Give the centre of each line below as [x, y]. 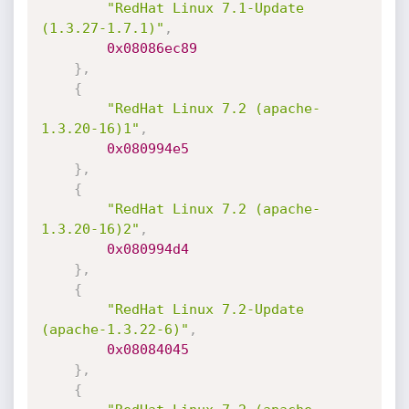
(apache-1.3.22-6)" [115, 330]
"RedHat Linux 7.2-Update [205, 309]
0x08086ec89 [152, 48]
